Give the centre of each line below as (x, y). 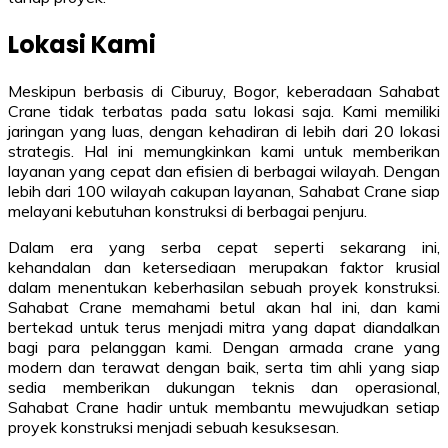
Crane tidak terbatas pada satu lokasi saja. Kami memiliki (224, 111)
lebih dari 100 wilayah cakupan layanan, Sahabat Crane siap (224, 191)
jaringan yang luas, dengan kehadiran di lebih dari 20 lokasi (224, 131)
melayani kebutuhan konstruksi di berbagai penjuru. (187, 211)
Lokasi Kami (82, 44)
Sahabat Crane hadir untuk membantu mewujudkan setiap (224, 407)
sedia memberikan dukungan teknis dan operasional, (224, 387)
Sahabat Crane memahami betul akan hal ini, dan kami (224, 307)
